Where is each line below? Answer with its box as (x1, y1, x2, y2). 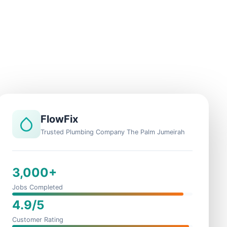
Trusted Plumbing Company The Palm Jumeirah (41, 128, 185, 136)
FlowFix (41, 113, 78, 125)
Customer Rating (12, 216, 63, 223)
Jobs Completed (12, 183, 63, 191)
